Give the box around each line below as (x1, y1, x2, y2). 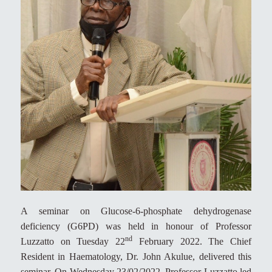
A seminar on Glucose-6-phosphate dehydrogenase (21, 206, 251, 217)
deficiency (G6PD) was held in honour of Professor (21, 221, 251, 232)
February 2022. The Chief (132, 236, 252, 247)
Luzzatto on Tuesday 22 (21, 236, 126, 247)
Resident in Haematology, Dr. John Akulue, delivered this (21, 251, 251, 262)
